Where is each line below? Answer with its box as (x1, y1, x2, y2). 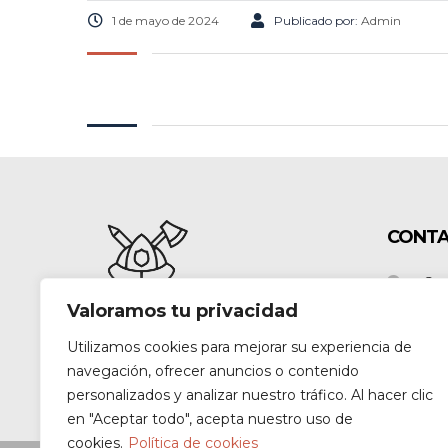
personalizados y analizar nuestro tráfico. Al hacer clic (67, 386, 433, 404)
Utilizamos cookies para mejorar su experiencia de (67, 338, 412, 356)
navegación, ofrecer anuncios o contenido (67, 362, 359, 380)
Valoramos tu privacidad (67, 300, 298, 322)
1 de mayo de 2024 (112, 13, 219, 29)
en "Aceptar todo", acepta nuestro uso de (67, 410, 353, 428)
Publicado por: (274, 13, 361, 29)
